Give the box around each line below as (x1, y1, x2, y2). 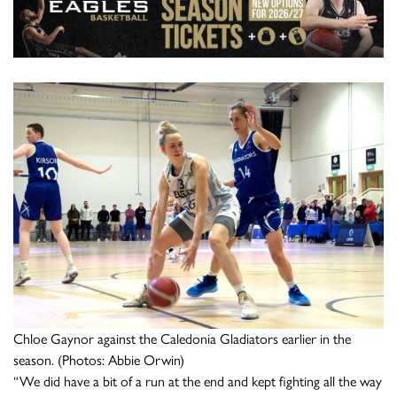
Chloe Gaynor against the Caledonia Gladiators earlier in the (13, 331, 351, 348)
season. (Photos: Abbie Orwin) (13, 352, 184, 370)
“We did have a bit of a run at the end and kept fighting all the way (13, 373, 382, 391)
